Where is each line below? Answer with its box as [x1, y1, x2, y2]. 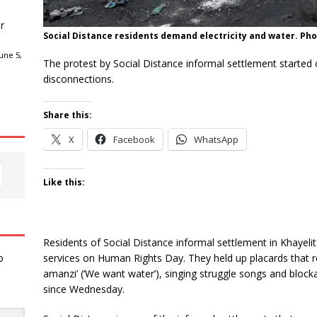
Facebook [113, 132, 155, 146]
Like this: [42, 175, 85, 188]
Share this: [42, 108, 92, 121]
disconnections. [42, 71, 114, 86]
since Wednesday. [42, 282, 125, 296]
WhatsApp [193, 132, 238, 146]
